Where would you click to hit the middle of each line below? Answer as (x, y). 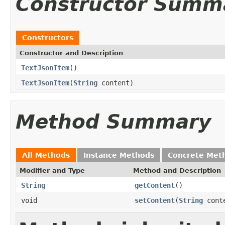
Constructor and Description (71, 53)
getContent (155, 185)
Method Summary (113, 122)
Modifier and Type (52, 170)
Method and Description (177, 170)
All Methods (46, 155)
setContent (155, 200)
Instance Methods (119, 155)
